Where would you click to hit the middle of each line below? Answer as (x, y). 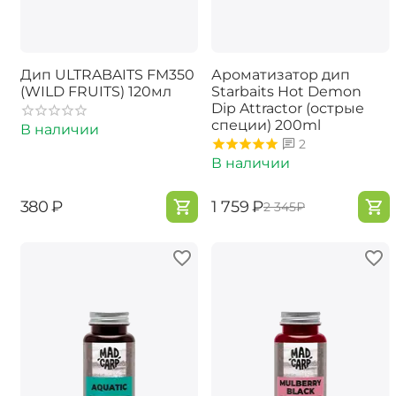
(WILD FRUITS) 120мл (95, 91)
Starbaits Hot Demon (286, 91)
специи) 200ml (266, 125)
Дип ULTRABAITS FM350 (107, 74)
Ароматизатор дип (281, 74)
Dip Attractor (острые (288, 108)
